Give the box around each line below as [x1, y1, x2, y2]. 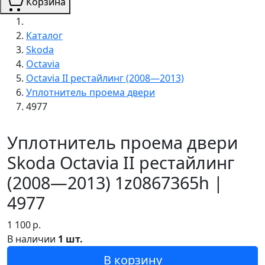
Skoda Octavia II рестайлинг [7, 150, 234, 174]
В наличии [7, 232, 58, 245]
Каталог [26, 28, 63, 42]
